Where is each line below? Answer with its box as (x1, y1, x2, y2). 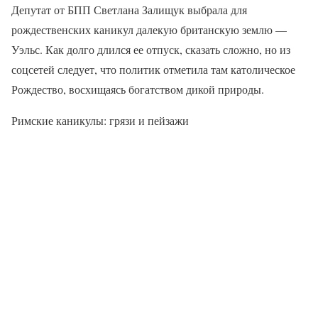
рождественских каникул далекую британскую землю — (11, 21, 287, 37)
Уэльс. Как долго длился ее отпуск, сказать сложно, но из (11, 41, 290, 57)
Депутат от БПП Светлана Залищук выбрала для (11, 1, 247, 17)
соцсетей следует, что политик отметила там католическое (11, 61, 295, 77)
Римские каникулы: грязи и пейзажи (11, 112, 189, 128)
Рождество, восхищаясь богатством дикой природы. (11, 81, 264, 97)
